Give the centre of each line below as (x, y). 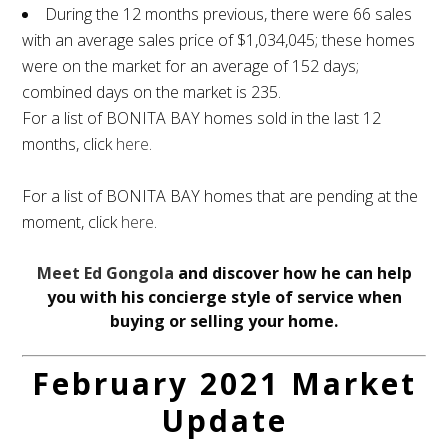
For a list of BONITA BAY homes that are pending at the (220, 196)
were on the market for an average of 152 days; (191, 66)
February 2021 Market (224, 384)
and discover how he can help (292, 273)
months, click (69, 144)
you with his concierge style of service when (224, 297)
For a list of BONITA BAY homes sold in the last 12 (202, 118)
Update (224, 421)
